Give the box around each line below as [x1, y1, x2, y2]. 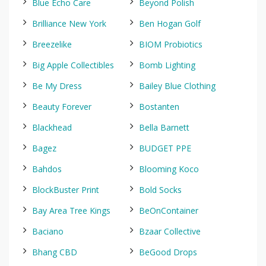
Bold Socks [139, 184, 182, 195]
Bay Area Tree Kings [32, 205, 110, 216]
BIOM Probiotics [139, 39, 202, 50]
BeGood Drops [139, 246, 197, 258]
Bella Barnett [139, 122, 189, 133]
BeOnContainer [139, 205, 198, 216]
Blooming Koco [139, 163, 199, 175]
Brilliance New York [32, 18, 106, 29]
